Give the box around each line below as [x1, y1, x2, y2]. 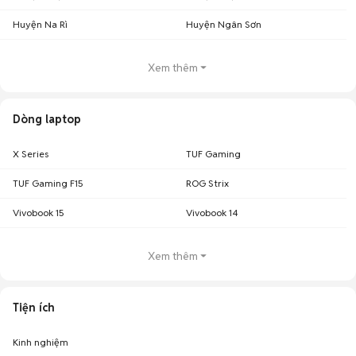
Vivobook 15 [13, 207, 64, 219]
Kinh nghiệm [13, 336, 68, 348]
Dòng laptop [13, 112, 81, 126]
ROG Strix [186, 177, 229, 189]
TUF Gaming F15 [13, 177, 83, 189]
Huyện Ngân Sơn [186, 18, 261, 30]
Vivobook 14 [186, 207, 238, 219]
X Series [13, 148, 48, 160]
